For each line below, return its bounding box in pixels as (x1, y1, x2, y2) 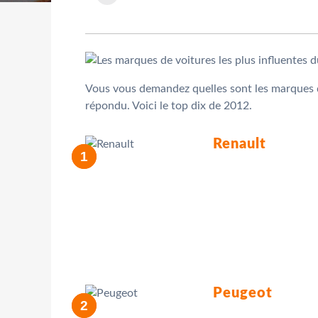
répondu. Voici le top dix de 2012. (85, 99, 252, 111)
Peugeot (213, 285, 273, 300)
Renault (213, 136, 266, 151)
